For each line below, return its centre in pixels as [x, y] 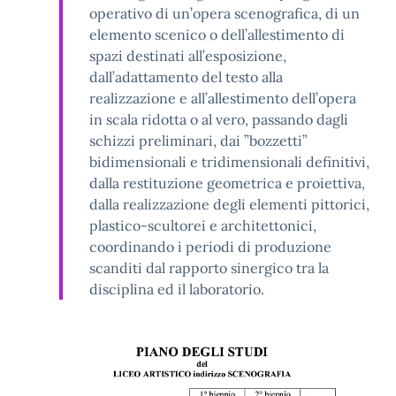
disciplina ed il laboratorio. [177, 289]
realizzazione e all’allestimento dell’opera [223, 99]
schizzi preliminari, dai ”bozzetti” [198, 141]
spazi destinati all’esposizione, [188, 56]
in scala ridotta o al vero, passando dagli [219, 120]
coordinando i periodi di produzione [210, 247]
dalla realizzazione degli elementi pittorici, [229, 205]
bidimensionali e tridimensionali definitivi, [229, 162]
